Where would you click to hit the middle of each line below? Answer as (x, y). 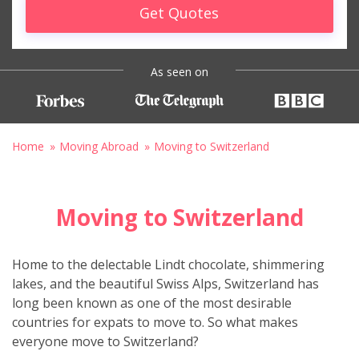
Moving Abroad (99, 146)
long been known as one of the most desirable (152, 303)
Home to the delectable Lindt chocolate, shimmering (168, 264)
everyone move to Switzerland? (105, 341)
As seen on (179, 71)
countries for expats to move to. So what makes (155, 322)
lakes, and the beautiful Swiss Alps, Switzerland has (165, 283)
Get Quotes (179, 12)
